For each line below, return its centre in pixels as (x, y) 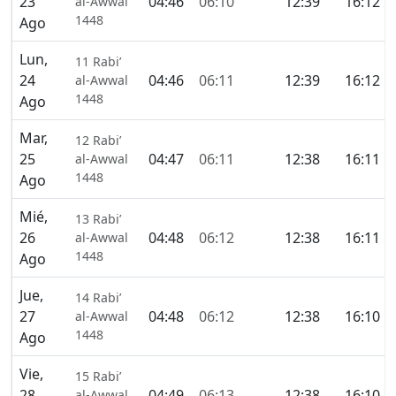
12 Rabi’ (98, 141)
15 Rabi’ (98, 377)
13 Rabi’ (98, 219)
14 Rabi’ (98, 298)
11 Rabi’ (98, 62)
